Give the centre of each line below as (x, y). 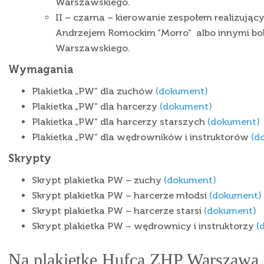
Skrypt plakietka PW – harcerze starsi (118, 211)
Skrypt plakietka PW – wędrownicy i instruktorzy (144, 226)
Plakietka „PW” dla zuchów (94, 91)
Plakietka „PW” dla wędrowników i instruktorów (141, 137)
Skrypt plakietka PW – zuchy (98, 180)
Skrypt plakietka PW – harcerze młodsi (121, 195)
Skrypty (30, 159)
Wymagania (41, 70)
